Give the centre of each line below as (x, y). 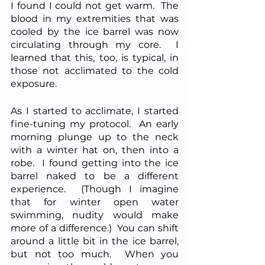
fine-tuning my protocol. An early (95, 124)
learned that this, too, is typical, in (95, 57)
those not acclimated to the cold (95, 70)
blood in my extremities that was (95, 18)
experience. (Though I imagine (95, 189)
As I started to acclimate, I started (95, 111)
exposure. (36, 83)
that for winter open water (95, 202)
